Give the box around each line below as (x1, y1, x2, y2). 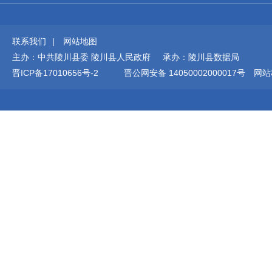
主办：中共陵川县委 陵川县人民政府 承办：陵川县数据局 (12, 52, 239, 62)
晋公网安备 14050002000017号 (124, 68, 245, 78)
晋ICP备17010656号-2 (12, 68, 98, 78)
